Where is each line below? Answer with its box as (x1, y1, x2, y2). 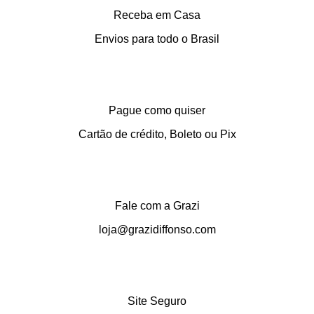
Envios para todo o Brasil (95, 32, 219, 45)
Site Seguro (128, 294, 186, 307)
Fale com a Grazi (114, 199, 200, 212)
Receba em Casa (114, 8, 200, 21)
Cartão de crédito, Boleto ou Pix (78, 128, 236, 140)
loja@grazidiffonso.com (98, 223, 216, 235)
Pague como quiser (109, 104, 205, 116)
